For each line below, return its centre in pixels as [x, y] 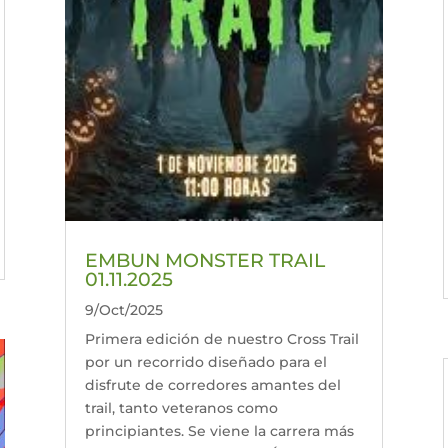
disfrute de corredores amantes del [212, 385]
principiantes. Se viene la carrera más [219, 431]
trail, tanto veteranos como [181, 408]
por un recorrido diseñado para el [205, 362]
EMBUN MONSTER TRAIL [204, 261]
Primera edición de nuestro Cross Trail [221, 339]
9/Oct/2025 [123, 310]
